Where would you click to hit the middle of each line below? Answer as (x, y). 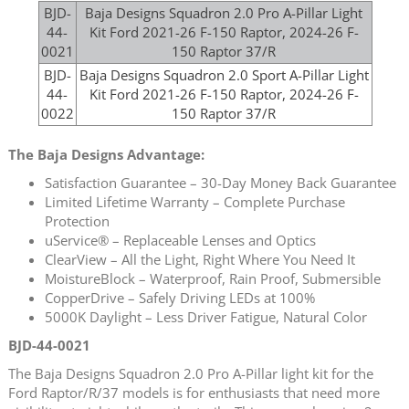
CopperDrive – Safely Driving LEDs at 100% (180, 297)
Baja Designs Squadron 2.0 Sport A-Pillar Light (224, 74)
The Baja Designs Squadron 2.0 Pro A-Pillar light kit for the (191, 373)
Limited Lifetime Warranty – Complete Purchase (195, 201)
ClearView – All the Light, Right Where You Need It (200, 259)
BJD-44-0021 (49, 345)
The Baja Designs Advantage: (106, 154)
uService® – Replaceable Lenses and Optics (180, 240)
